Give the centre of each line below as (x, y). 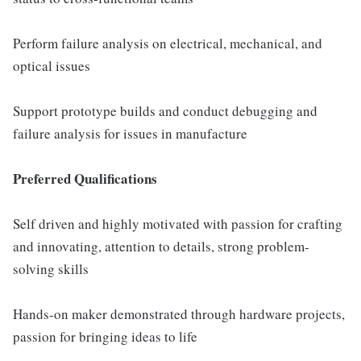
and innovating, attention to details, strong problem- (161, 246)
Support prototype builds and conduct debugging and (165, 111)
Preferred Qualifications (85, 178)
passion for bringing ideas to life (105, 336)
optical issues (52, 66)
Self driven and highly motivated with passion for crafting (178, 224)
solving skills (51, 269)
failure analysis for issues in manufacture (130, 133)
